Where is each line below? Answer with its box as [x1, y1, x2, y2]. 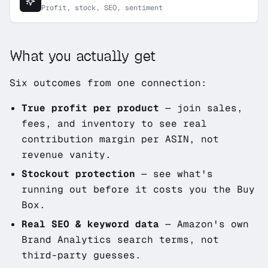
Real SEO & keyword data [22, 218, 159, 230]
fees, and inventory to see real [22, 117, 207, 130]
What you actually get [10, 47, 156, 65]
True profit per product [22, 102, 159, 114]
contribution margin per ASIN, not [22, 133, 219, 145]
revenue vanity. [22, 148, 111, 161]
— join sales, [159, 102, 243, 114]
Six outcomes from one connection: [10, 77, 207, 89]
